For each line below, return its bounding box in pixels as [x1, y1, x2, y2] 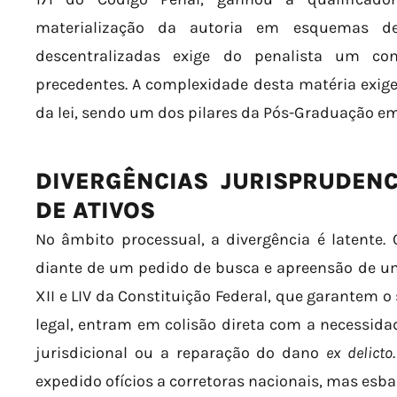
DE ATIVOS [35, 196, 155, 224]
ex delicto [326, 342, 393, 362]
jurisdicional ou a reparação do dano [35, 342, 326, 362]
